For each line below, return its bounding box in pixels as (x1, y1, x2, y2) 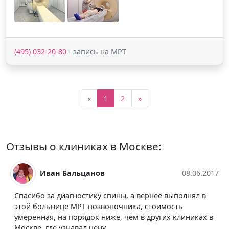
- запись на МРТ (66, 46, 126, 56)
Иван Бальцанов (40, 168, 105, 178)
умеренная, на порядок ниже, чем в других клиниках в (14, 212, 213, 222)
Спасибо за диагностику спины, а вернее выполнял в (14, 190, 206, 200)
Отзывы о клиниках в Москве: (6, 139, 162, 153)
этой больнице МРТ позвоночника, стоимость (14, 201, 183, 211)
